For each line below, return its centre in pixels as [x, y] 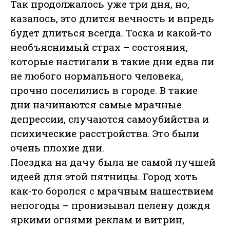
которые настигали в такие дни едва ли [112, 62]
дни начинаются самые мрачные [96, 105]
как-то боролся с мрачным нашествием [112, 191]
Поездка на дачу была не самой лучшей [113, 162]
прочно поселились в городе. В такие [104, 90]
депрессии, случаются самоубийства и [110, 119]
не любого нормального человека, [97, 76]
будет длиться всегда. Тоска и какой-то [111, 33]
